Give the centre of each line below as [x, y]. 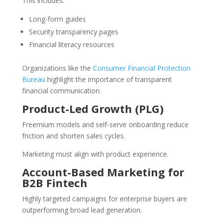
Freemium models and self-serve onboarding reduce [105, 125]
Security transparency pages [73, 32]
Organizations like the [56, 68]
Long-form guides [57, 19]
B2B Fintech [55, 183]
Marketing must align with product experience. [95, 154]
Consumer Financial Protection [140, 68]
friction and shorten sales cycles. [73, 136]
